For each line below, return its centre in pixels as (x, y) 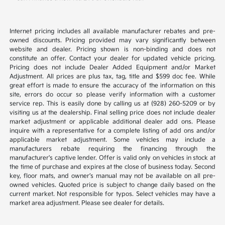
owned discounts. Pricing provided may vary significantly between (113, 41)
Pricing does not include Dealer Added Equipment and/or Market (113, 68)
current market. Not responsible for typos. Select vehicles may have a (113, 194)
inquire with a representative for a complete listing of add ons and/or (113, 131)
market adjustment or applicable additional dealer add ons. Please (113, 122)
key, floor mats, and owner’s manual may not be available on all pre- (113, 176)
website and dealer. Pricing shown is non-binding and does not (113, 50)
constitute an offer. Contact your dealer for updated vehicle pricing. (113, 59)
